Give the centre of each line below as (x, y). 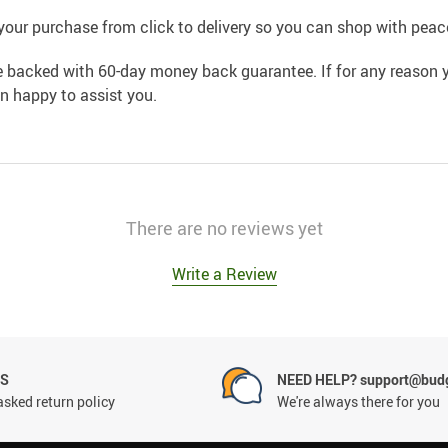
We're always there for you (358, 401)
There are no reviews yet (224, 227)
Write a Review (224, 273)
